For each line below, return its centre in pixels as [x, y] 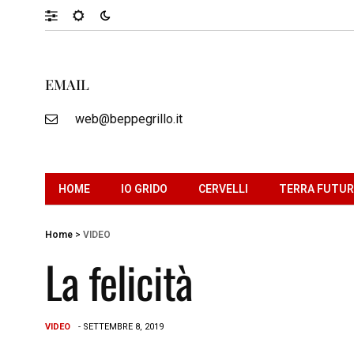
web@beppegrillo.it [128, 119]
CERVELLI [223, 188]
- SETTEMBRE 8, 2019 [121, 326]
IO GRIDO [144, 188]
